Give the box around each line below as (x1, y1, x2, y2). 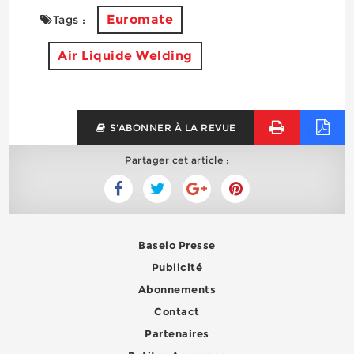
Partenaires (145, 326, 209, 340)
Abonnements (137, 282, 217, 296)
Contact (154, 304, 200, 318)
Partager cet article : (125, 153, 229, 166)
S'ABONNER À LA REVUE (107, 121, 236, 134)
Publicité (151, 260, 203, 273)
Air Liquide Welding (58, 47, 193, 63)
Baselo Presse (138, 238, 216, 251)
